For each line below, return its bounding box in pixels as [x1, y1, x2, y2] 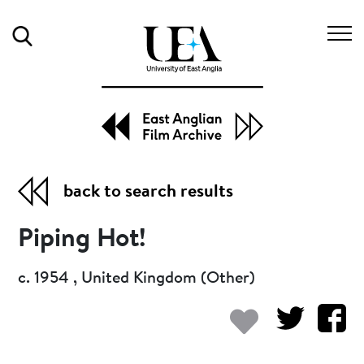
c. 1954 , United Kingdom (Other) [18, 270, 256, 287]
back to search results [63, 183, 234, 201]
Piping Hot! [18, 226, 147, 253]
